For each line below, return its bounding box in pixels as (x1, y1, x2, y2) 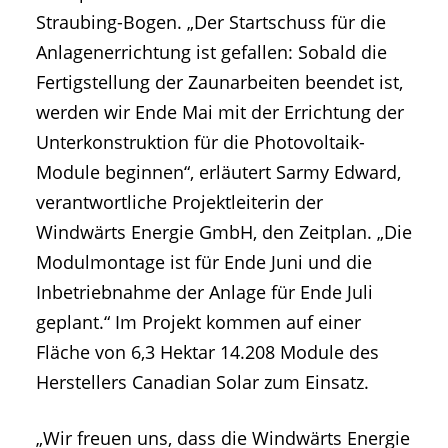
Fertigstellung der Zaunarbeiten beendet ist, (36, 70, 403, 95)
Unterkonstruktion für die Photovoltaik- (36, 130, 365, 155)
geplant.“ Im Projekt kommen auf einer (36, 310, 361, 335)
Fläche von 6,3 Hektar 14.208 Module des (36, 340, 379, 365)
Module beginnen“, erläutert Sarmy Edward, (36, 160, 401, 185)
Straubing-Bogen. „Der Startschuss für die (36, 10, 386, 35)
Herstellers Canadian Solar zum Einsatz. (36, 370, 369, 395)
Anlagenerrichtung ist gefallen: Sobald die (36, 40, 387, 65)
